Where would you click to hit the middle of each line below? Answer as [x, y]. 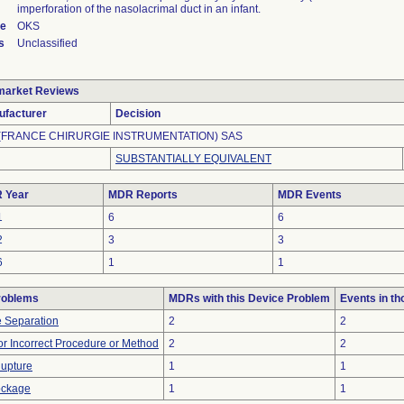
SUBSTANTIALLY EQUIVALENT [193, 159]
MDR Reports [143, 195]
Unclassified [47, 43]
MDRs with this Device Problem [249, 298]
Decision [138, 114]
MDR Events [310, 195]
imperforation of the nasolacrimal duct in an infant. [139, 9]
